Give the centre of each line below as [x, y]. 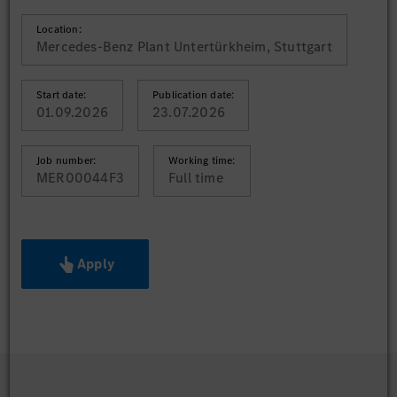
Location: [59, 29]
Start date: [62, 95]
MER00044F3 [80, 178]
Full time [196, 178]
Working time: [202, 160]
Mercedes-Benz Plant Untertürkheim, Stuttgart [184, 47]
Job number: [66, 160]
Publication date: [194, 95]
